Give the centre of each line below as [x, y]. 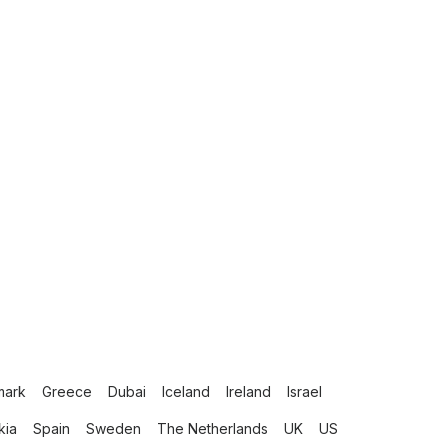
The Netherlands [212, 428]
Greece [67, 391]
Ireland [248, 391]
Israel [304, 391]
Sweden [113, 428]
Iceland [186, 391]
